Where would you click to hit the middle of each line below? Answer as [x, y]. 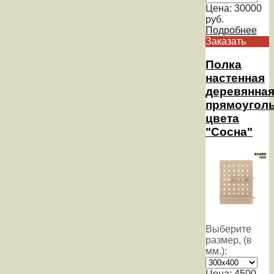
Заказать [226, 41]
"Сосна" [229, 132]
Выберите [228, 229]
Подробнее [231, 30]
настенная [235, 78]
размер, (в [229, 240]
